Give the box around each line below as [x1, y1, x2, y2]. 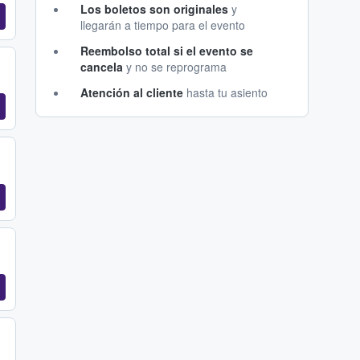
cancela [80, 59, 123, 76]
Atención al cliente [80, 84, 183, 101]
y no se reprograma [123, 59, 227, 76]
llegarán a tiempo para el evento [80, 17, 245, 34]
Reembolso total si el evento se [80, 43, 253, 59]
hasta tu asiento [183, 84, 268, 101]
